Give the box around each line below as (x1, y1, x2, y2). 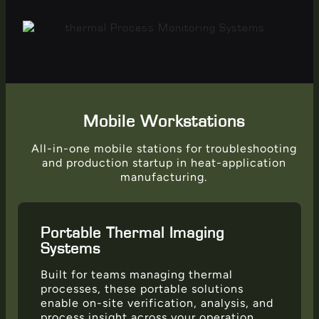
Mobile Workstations (83, 113, 245, 130)
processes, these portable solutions (41, 281, 244, 296)
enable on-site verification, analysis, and (41, 296, 273, 310)
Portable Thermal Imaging (41, 224, 224, 241)
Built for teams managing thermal (41, 267, 233, 281)
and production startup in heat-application (41, 155, 286, 169)
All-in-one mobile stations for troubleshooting (31, 141, 297, 155)
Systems (41, 240, 100, 256)
